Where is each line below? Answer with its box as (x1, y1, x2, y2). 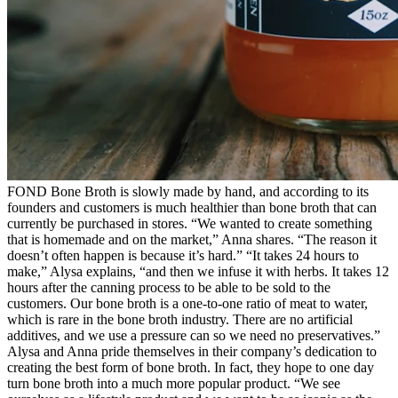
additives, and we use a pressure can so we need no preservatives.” (7, 327, 380, 343)
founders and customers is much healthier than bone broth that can (7, 199, 377, 215)
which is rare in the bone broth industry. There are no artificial (7, 311, 353, 327)
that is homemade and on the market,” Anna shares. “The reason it (7, 231, 377, 247)
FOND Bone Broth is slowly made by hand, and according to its (7, 183, 369, 199)
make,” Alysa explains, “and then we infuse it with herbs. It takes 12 (7, 263, 389, 279)
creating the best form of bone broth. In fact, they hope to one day (7, 359, 374, 375)
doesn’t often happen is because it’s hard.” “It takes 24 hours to (7, 247, 359, 263)
